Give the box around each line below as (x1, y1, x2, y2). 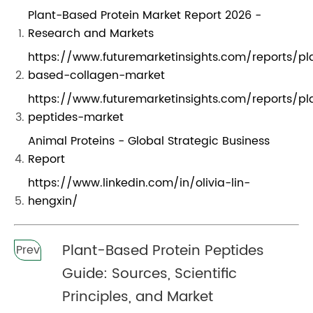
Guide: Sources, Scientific (62, 262, 238, 286)
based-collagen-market (28, 66, 165, 85)
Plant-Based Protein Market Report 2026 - (28, 6, 261, 24)
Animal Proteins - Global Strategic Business (28, 131, 270, 150)
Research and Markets (28, 24, 154, 43)
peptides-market (28, 108, 124, 126)
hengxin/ (28, 191, 78, 210)
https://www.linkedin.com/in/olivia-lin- (28, 173, 250, 192)
